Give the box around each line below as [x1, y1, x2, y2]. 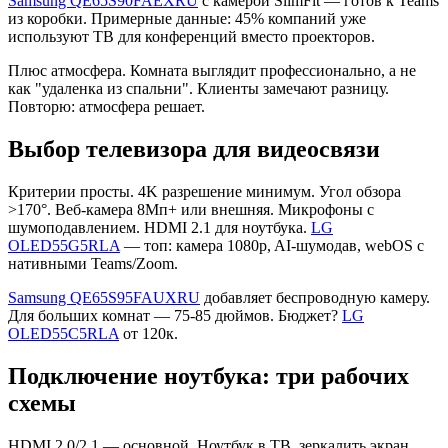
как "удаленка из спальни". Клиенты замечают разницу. [8, 80, 389, 98]
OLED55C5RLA [8, 325, 119, 343]
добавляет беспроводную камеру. [200, 289, 430, 307]
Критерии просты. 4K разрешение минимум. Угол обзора [8, 183, 401, 201]
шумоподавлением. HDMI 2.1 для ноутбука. [8, 219, 311, 237]
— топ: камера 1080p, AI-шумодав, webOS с [120, 237, 424, 255]
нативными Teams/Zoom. [8, 255, 178, 273]
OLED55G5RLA [8, 237, 120, 255]
